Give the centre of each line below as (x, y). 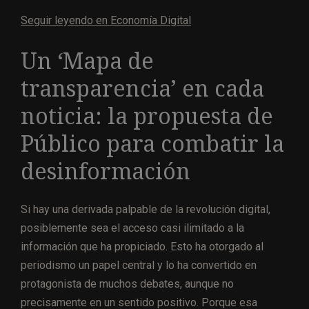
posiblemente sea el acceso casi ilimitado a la (132, 228)
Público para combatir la (152, 144)
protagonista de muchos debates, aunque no (127, 284)
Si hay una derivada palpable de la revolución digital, (146, 210)
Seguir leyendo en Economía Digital (106, 20)
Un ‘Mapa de (87, 61)
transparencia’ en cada (142, 89)
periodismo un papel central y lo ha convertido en (139, 266)
